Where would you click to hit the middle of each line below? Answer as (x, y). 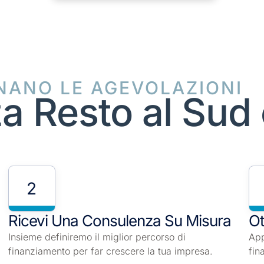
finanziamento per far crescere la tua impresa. (110, 251)
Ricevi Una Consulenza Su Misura (119, 221)
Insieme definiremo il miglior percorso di (97, 237)
